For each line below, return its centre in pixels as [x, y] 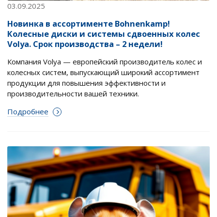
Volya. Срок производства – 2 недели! [85, 44]
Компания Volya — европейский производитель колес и [105, 62]
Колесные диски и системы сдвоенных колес [104, 34]
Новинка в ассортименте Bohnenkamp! [89, 24]
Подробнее [28, 112]
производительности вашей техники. [73, 94]
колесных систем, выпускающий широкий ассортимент [103, 72]
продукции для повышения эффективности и [86, 83]
